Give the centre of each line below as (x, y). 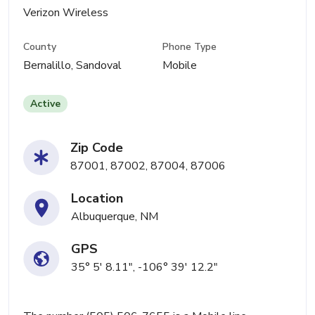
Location (97, 199)
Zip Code (97, 148)
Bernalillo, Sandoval (72, 66)
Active (45, 104)
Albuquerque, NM (115, 217)
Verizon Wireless (66, 13)
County (40, 47)
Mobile (180, 66)
